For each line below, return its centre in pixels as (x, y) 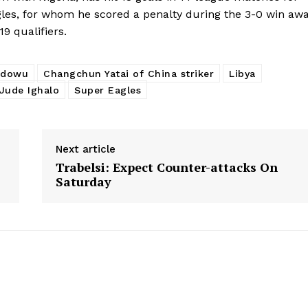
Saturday (83, 182)
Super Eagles (108, 90)
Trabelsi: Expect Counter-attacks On (166, 167)
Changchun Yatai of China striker (129, 74)
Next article (85, 150)
